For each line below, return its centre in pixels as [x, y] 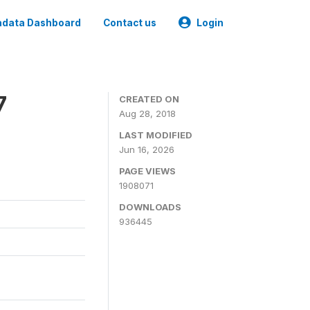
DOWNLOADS [150, 207]
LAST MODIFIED [156, 135]
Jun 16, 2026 [147, 149]
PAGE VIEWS [147, 171]
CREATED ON [149, 99]
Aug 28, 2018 [147, 113]
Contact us [130, 23]
